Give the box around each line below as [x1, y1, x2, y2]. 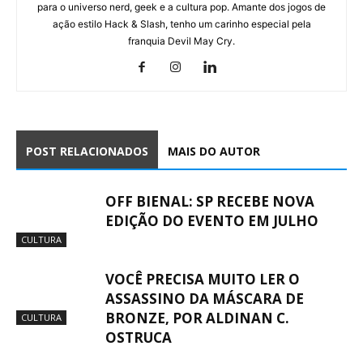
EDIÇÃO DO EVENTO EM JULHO [105, 211, 318, 230]
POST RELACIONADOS [26, 143, 148, 159]
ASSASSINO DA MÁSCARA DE [105, 288, 304, 308]
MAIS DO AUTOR [168, 143, 260, 159]
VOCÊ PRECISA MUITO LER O [105, 269, 300, 288]
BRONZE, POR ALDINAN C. [105, 308, 289, 327]
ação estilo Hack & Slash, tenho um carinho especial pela [52, 17, 311, 30]
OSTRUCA [105, 327, 172, 347]
